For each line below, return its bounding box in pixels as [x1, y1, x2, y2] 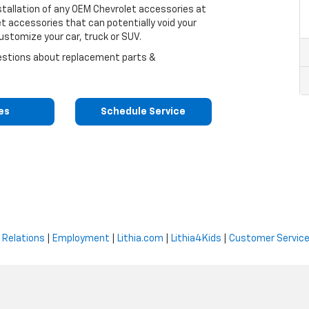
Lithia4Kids [171, 234, 221, 243]
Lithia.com [117, 234, 163, 243]
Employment [52, 234, 110, 243]
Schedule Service [101, 107, 186, 117]
